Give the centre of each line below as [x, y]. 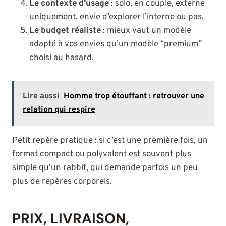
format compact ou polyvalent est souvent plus [102, 155]
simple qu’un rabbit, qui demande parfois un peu [105, 168]
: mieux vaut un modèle [146, 31]
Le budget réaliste [65, 31]
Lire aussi [41, 97]
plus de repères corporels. [62, 182]
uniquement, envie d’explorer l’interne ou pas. [117, 17]
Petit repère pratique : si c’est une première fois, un [110, 141]
